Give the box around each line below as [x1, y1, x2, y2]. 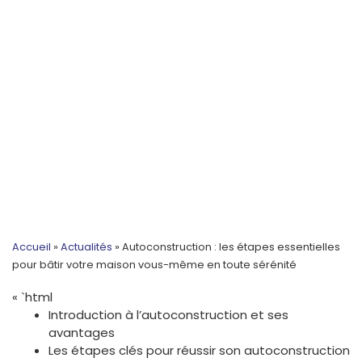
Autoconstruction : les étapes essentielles [122, 240, 340, 255]
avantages [48, 324, 115, 342]
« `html [12, 288, 53, 306]
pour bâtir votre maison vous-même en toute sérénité [12, 258, 297, 272]
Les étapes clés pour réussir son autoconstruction [48, 342, 350, 360]
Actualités [61, 240, 112, 255]
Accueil [12, 240, 51, 255]
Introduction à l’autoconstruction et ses [48, 306, 288, 324]
